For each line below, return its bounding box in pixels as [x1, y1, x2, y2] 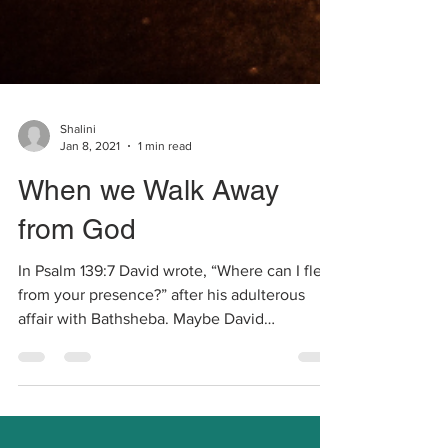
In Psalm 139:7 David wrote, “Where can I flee [18, 422, 331, 439]
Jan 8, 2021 [60, 298, 120, 313]
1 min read [138, 298, 192, 313]
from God [18, 373, 136, 405]
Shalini [60, 282, 96, 296]
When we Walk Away [18, 334, 279, 366]
